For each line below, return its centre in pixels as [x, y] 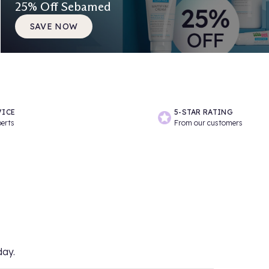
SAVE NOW [54, 26]
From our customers [208, 123]
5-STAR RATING [203, 112]
